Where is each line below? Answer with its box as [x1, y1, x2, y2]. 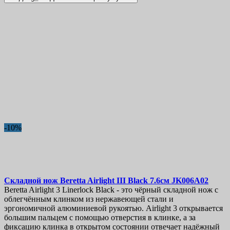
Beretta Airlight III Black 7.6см [60, 176, 171, 185]
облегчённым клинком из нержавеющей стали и [4, 195, 174, 204]
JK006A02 [171, 176, 208, 185]
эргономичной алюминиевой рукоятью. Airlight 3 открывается [4, 204, 223, 213]
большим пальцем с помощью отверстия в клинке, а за [4, 213, 196, 222]
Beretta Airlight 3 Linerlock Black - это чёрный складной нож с [4, 185, 218, 195]
